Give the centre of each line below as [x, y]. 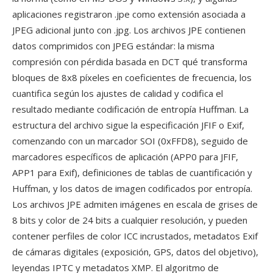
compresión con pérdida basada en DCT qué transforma [130, 62]
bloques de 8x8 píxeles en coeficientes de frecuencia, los [132, 77]
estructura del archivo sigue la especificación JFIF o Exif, [128, 125]
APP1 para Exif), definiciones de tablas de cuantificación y [132, 172]
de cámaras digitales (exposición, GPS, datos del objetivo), [135, 252]
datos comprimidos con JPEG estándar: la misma [113, 46]
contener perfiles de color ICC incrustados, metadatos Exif [135, 236]
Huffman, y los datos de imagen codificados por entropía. [132, 188]
